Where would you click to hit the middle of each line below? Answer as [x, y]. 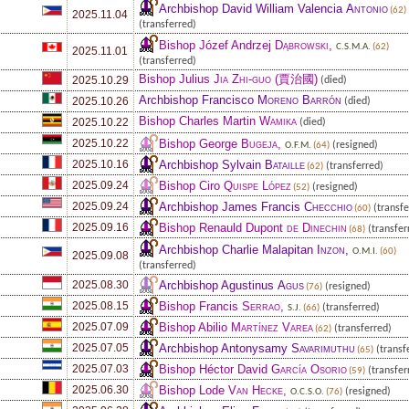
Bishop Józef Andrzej [217, 45]
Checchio [328, 206]
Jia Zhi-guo [242, 79]
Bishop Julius [176, 79]
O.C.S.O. [307, 392]
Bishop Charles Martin [199, 121]
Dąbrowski [302, 45]
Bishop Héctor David [215, 369]
